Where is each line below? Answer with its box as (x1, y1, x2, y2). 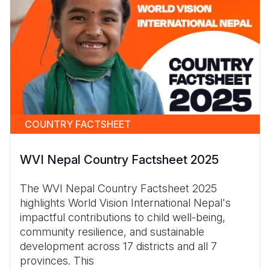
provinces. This (20, 254, 94, 267)
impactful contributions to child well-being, (20, 210, 225, 224)
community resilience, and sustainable (20, 225, 204, 238)
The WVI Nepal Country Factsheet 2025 (20, 181, 217, 195)
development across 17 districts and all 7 (20, 239, 217, 253)
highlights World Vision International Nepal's (20, 196, 231, 209)
